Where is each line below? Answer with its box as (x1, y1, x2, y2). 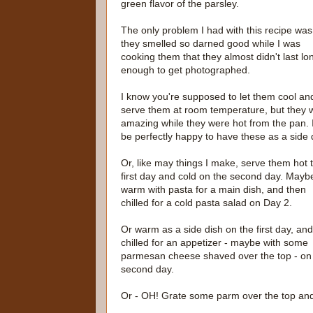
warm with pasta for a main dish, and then (121, 184, 306, 196)
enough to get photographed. (121, 64, 250, 76)
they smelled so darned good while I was (121, 38, 300, 50)
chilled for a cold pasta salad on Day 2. (121, 197, 292, 209)
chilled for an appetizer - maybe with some (121, 237, 308, 249)
